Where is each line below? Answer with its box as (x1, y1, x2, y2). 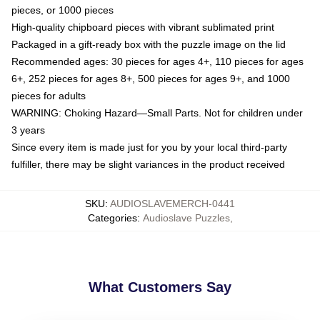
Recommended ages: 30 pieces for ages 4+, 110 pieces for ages (11, 55, 304, 67)
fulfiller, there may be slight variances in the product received (11, 158, 285, 170)
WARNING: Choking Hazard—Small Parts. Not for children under (11, 106, 303, 119)
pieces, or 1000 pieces (11, 4, 114, 16)
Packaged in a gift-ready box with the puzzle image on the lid (11, 38, 286, 50)
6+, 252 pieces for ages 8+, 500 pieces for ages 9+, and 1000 (11, 72, 290, 84)
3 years (11, 124, 45, 136)
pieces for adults (11, 89, 86, 101)
